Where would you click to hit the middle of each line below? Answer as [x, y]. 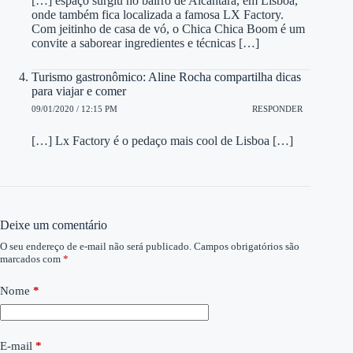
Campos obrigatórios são [247, 247]
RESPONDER [278, 108]
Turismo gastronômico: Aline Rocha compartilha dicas [166, 77]
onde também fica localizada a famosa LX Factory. [158, 15]
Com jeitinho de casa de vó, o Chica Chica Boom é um [168, 29]
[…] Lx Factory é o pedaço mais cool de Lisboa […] [162, 141]
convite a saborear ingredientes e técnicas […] [145, 43]
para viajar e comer [79, 91]
